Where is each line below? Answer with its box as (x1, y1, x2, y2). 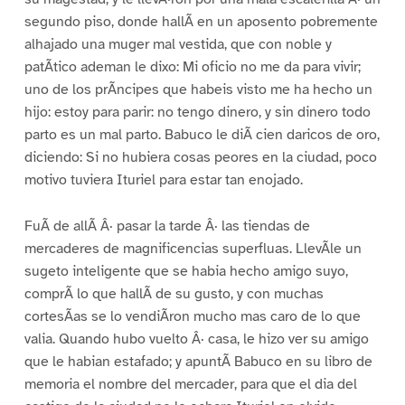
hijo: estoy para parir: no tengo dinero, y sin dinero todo (24, 102, 371, 121)
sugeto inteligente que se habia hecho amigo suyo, (24, 261, 348, 280)
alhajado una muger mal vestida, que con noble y (24, 34, 332, 53)
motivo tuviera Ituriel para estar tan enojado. (24, 170, 303, 189)
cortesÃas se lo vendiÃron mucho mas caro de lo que (24, 306, 361, 325)
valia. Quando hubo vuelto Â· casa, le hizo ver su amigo (24, 329, 369, 348)
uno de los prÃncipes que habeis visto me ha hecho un (24, 80, 372, 99)
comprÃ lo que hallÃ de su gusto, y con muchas (24, 284, 324, 303)
